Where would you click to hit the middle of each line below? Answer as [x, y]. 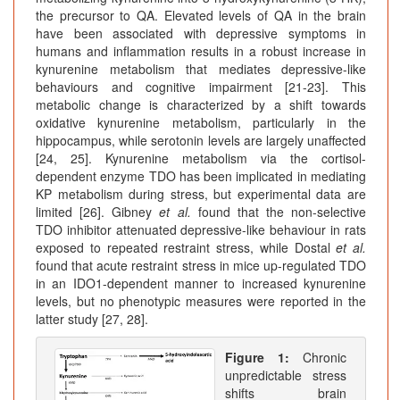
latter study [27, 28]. [92, 319]
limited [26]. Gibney [98, 212]
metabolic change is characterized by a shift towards [201, 105]
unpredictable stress [286, 375]
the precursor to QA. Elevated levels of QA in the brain [201, 16]
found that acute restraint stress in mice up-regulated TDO [201, 266]
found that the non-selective [278, 212]
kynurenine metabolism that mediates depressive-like [201, 69]
